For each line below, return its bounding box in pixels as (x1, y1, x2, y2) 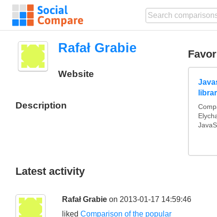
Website (58, 69, 94, 79)
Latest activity (15, 165, 85, 177)
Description (15, 100, 67, 110)
